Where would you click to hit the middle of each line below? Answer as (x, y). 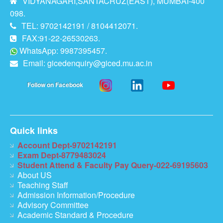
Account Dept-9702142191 (67, 145)
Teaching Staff (43, 185)
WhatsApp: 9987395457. (62, 50)
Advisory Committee (53, 205)
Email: (34, 63)
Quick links (34, 130)
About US (35, 175)
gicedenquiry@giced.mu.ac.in (100, 63)
